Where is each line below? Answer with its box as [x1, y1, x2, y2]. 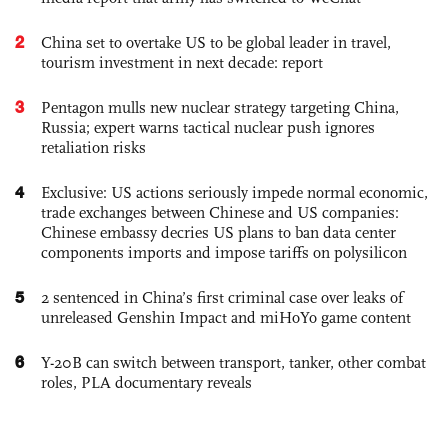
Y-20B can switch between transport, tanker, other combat [41, 352, 426, 372]
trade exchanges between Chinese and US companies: [41, 202, 399, 222]
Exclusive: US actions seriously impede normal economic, [41, 182, 428, 202]
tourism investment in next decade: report [41, 52, 323, 72]
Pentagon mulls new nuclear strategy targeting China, [41, 97, 399, 117]
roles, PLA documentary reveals [41, 372, 252, 392]
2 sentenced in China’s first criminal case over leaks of [41, 287, 403, 307]
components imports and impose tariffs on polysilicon [41, 242, 407, 262]
